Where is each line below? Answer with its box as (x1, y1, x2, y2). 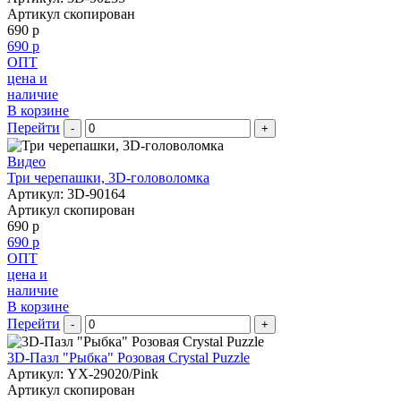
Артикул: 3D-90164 (7, 186, 125, 202)
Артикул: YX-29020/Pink (7, 366, 158, 382)
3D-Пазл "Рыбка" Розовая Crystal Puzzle (7, 350, 250, 366)
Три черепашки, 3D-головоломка (7, 170, 209, 186)
